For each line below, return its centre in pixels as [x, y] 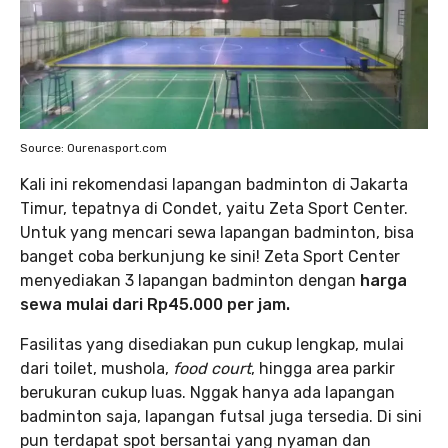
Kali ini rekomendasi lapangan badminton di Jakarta [214, 184]
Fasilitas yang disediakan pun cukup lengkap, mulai [212, 344]
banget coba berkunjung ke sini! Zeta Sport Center [210, 256]
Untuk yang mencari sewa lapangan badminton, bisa [217, 232]
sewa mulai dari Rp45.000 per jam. [155, 304]
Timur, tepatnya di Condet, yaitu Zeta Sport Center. [214, 208]
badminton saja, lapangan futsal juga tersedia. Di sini [221, 416]
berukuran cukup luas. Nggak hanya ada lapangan [207, 392]
